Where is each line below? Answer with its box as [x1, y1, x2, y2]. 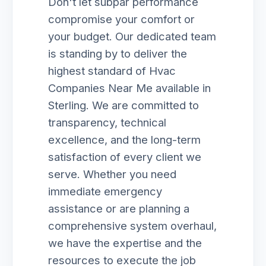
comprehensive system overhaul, [48, 219, 217, 232]
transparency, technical [48, 116, 166, 129]
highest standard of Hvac [48, 64, 176, 77]
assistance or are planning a [48, 202, 189, 215]
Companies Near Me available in [48, 81, 211, 94]
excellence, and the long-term [48, 133, 201, 146]
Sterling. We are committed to [48, 99, 199, 112]
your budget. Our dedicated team [48, 30, 216, 43]
